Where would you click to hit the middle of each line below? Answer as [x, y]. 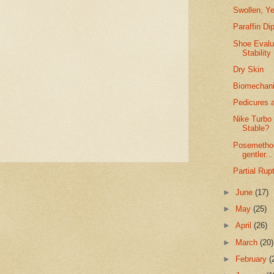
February [253, 259]
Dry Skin [249, 69]
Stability [257, 53]
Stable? [256, 128]
